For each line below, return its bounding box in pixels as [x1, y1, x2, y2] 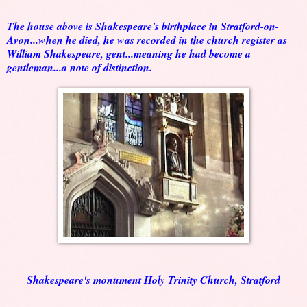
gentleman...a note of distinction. [7, 60, 152, 75]
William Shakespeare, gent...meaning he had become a [7, 46, 251, 62]
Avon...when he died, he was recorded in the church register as [7, 32, 287, 48]
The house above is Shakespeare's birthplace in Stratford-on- [7, 19, 279, 34]
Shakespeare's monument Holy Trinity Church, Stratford [27, 272, 280, 288]
